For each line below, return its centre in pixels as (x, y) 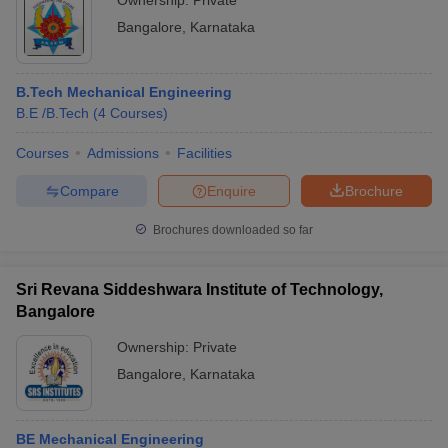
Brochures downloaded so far (231, 230)
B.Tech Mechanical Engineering (124, 92)
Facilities (204, 153)
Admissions (123, 153)
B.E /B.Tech (52, 113)
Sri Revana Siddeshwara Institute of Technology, (199, 289)
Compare (89, 190)
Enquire (231, 190)
